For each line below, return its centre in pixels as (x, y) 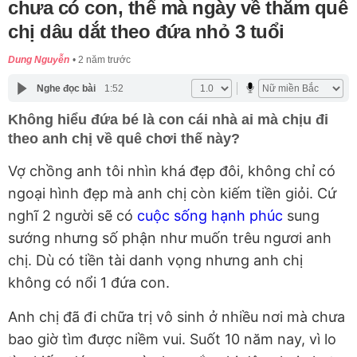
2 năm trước (104, 60)
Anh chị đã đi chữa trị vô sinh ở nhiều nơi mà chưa (177, 317)
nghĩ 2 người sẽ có (73, 216)
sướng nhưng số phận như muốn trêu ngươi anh (170, 238)
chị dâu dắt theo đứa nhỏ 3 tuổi (146, 32)
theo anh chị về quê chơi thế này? (124, 139)
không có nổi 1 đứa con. (89, 283)
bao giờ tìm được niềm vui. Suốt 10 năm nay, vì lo (172, 339)
